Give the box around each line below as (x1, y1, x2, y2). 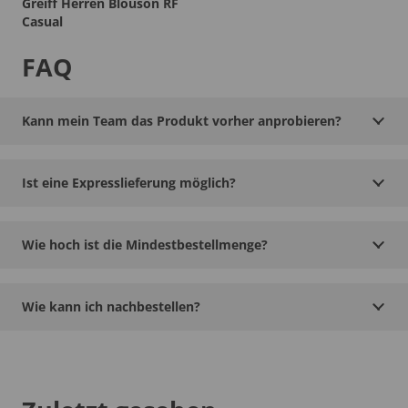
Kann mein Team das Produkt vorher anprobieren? (22, 111, 342, 129)
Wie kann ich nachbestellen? (22, 297, 200, 315)
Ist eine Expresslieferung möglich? (22, 173, 236, 191)
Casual (22, 13, 63, 31)
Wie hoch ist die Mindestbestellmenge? (22, 235, 268, 253)
